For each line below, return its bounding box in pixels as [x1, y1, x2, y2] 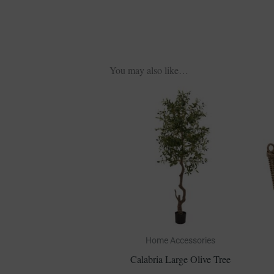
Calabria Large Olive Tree [130, 252, 231, 265]
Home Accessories [145, 235, 215, 245]
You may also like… [109, 64, 188, 77]
